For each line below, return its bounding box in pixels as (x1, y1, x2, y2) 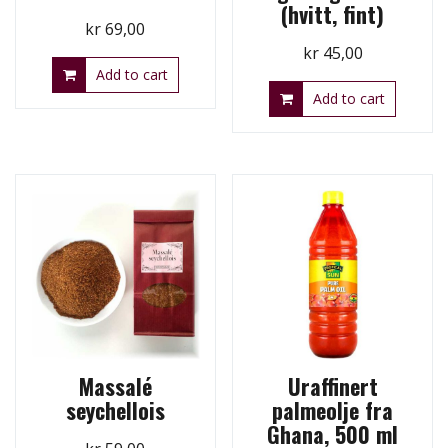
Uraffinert (287, 370, 378, 403)
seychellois (65, 394, 165, 427)
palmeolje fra (272, 394, 394, 427)
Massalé (78, 370, 152, 403)
